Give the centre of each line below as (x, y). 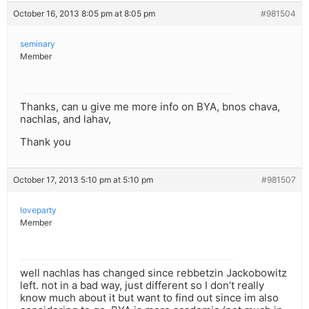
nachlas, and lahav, (66, 119)
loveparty (38, 210)
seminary (38, 44)
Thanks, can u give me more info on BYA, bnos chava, (150, 107)
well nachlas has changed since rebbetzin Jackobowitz (153, 273)
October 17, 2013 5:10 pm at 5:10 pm (83, 180)
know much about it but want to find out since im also (149, 298)
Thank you (46, 142)
